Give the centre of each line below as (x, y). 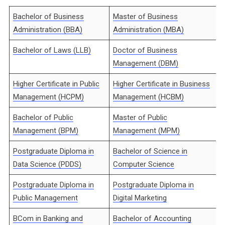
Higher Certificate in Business (162, 84)
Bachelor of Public (43, 117)
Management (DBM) (146, 63)
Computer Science (144, 164)
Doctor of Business (145, 50)
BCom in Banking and (48, 218)
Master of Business (146, 16)
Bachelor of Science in (150, 151)
